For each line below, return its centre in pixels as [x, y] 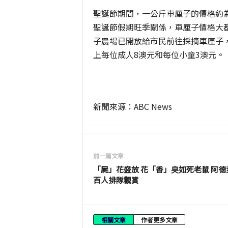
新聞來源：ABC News [132, 106]
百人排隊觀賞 [116, 180]
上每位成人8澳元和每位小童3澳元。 [159, 54]
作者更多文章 [159, 220]
